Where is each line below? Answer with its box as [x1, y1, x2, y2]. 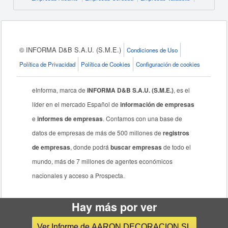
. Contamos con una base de [103, 114, 183, 123]
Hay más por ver [71, 199, 157, 215]
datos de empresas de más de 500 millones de [32, 128, 163, 137]
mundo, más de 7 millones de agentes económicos [32, 157, 173, 165]
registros [163, 128, 190, 137]
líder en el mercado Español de [32, 100, 121, 108]
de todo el [162, 142, 191, 151]
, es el [174, 85, 190, 94]
